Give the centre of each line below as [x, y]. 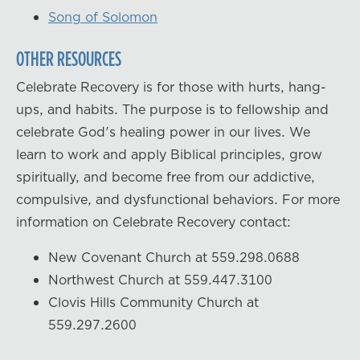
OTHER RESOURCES [69, 58]
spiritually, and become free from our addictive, [166, 176]
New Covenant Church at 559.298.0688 [174, 257]
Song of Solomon [103, 16]
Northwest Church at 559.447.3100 [160, 279]
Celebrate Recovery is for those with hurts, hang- [171, 86]
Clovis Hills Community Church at [153, 302]
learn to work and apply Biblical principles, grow [169, 154]
